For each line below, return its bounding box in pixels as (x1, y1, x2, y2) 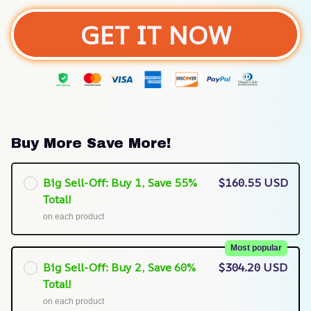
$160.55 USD (218, 175, 288, 191)
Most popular (230, 242, 282, 253)
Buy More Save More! (11, 135, 171, 151)
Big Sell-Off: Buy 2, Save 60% (43, 259, 195, 275)
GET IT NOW (80, 17, 231, 52)
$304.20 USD (219, 259, 287, 275)
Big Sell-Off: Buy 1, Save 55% (42, 175, 196, 191)
